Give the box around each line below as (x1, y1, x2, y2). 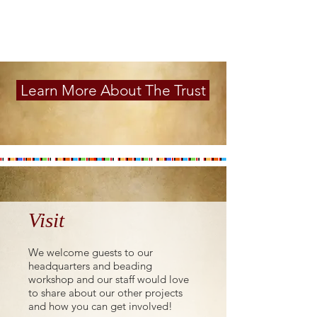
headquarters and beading (28, 259, 152, 272)
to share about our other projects (28, 286, 183, 299)
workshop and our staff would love (28, 272, 189, 286)
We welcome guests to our (28, 246, 153, 259)
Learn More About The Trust (20, 81, 206, 99)
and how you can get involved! (28, 299, 173, 313)
